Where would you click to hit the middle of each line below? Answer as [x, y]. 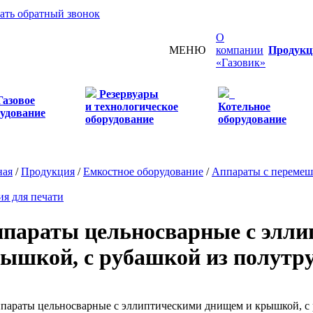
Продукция [48, 172]
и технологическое [132, 107]
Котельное [244, 107]
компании [240, 50]
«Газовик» [241, 63]
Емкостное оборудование [143, 172]
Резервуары [129, 94]
